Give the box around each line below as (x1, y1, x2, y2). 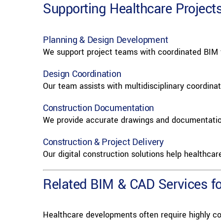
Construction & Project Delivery (42, 136, 164, 149)
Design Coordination (42, 68, 121, 81)
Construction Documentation (42, 102, 154, 115)
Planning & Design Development (42, 34, 168, 47)
